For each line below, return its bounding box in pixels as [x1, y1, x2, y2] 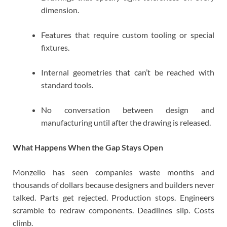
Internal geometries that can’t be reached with [41, 67, 214, 78]
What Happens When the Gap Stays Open [13, 142, 163, 153]
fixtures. [41, 43, 69, 53]
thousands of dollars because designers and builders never [13, 180, 214, 190]
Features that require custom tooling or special [41, 30, 214, 40]
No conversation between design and [41, 105, 214, 115]
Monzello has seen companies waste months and [13, 167, 214, 177]
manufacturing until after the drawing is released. [41, 118, 211, 128]
